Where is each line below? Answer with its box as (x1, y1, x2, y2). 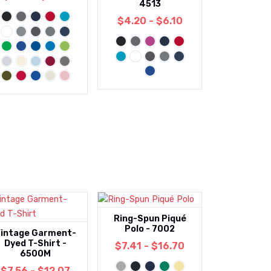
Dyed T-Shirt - (4, 238, 67, 249)
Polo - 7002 (125, 224, 175, 235)
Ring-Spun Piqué (113, 214, 186, 224)
